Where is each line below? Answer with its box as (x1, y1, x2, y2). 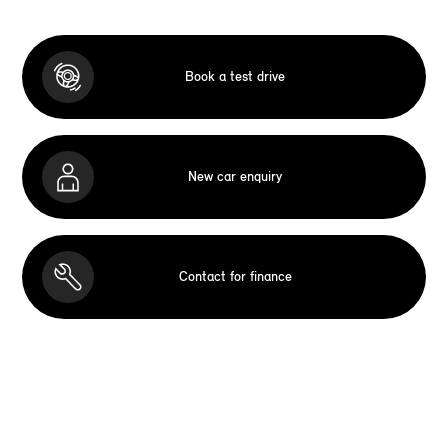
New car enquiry (188, 168, 282, 186)
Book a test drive (185, 68, 285, 86)
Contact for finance (178, 268, 292, 286)
